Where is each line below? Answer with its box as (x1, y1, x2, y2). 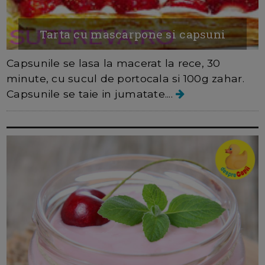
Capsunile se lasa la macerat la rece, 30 (7, 56, 221, 69)
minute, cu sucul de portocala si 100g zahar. (7, 72, 244, 85)
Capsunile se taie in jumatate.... (7, 87, 176, 100)
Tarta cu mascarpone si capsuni (39, 26, 226, 41)
